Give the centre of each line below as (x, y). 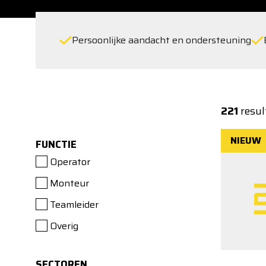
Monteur (69, 183)
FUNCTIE (56, 144)
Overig (64, 226)
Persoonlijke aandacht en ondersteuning (161, 40)
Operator (70, 162)
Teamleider (74, 205)
